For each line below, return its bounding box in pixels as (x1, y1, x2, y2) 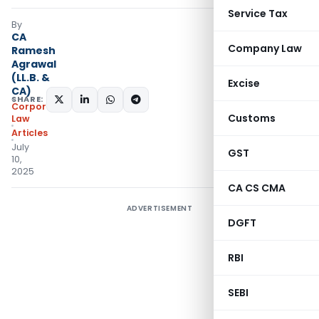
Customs (228, 111, 276, 125)
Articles (11, 127, 48, 139)
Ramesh (11, 43, 56, 58)
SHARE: (11, 93, 43, 105)
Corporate (11, 100, 63, 113)
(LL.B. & (11, 70, 50, 85)
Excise (228, 76, 260, 90)
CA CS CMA (228, 181, 286, 195)
